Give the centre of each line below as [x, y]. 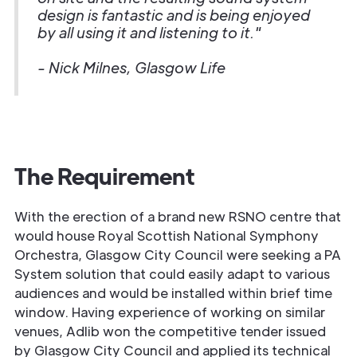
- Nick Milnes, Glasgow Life [131, 67]
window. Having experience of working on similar [170, 312]
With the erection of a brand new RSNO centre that [178, 216]
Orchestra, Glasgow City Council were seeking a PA [178, 254]
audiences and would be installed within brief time [173, 292]
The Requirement [104, 175]
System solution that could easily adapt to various [172, 273]
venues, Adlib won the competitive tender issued [170, 331]
